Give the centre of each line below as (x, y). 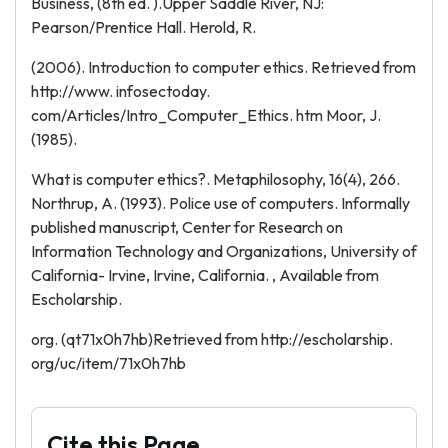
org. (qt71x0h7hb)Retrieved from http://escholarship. (212, 339)
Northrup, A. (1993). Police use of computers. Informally (220, 203)
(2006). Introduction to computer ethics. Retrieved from (223, 67)
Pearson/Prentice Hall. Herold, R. (143, 27)
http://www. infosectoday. (120, 91)
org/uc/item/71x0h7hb (108, 363)
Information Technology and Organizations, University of (224, 251)
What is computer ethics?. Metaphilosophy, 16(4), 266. (215, 179)
